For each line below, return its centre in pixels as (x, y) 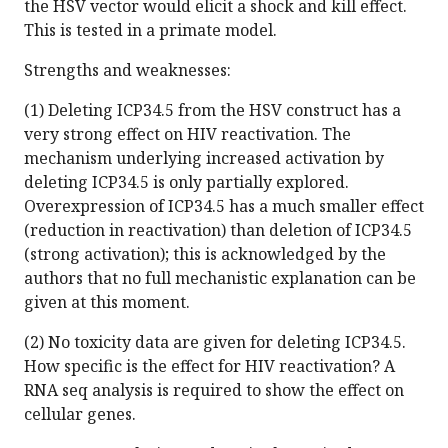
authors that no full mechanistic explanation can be (220, 278)
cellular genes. (80, 414)
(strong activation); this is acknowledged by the (205, 254)
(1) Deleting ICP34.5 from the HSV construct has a (212, 110)
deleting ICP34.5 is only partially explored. (186, 182)
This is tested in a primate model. (150, 30)
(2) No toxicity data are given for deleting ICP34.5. (215, 342)
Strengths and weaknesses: (127, 70)
